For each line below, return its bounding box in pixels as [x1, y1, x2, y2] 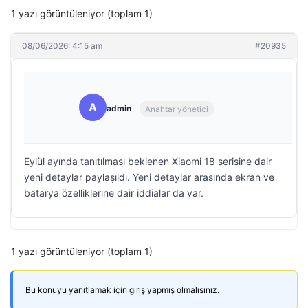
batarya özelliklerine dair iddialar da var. [24, 187, 203, 199]
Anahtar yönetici [145, 103, 208, 114]
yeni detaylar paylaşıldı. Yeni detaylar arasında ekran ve [24, 171, 274, 183]
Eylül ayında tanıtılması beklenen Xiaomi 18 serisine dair [24, 155, 272, 167]
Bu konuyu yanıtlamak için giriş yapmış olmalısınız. [25, 285, 219, 295]
